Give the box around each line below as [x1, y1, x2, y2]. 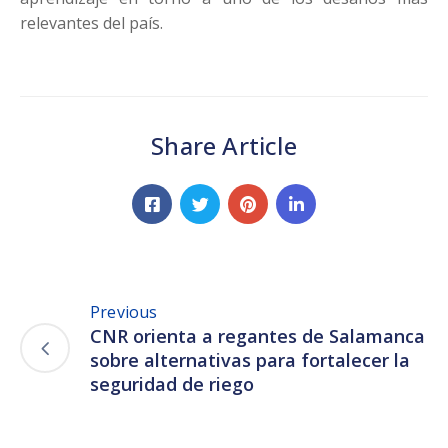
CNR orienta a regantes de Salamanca [90, 324, 425, 349]
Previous [90, 301, 158, 324]
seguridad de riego [90, 372, 254, 397]
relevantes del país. [20, 12, 163, 35]
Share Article [151, 129, 297, 163]
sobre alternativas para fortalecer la [90, 348, 410, 373]
